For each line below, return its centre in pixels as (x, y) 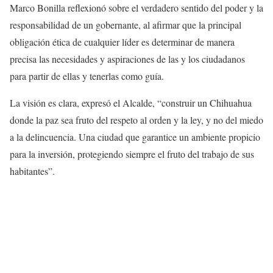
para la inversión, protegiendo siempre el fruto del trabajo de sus (132, 154)
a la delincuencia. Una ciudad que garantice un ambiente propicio (135, 136)
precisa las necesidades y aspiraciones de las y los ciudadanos (127, 58)
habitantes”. (32, 171)
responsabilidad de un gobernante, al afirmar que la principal (126, 24)
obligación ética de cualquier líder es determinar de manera (122, 41)
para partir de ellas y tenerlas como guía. (87, 76)
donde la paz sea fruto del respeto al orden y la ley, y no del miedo (136, 119)
